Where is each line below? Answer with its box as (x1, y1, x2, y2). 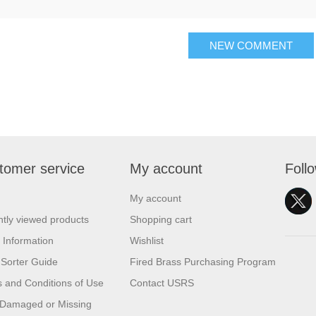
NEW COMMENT (209, 39, 293, 51)
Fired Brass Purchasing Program (130, 256, 276, 267)
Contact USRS (130, 277, 194, 288)
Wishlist (130, 235, 164, 246)
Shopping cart (130, 214, 192, 225)
